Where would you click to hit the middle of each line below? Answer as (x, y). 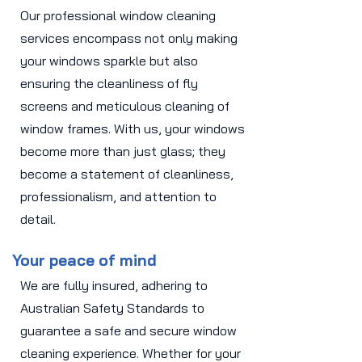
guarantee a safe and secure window (128, 330)
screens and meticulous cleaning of (125, 106)
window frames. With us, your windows (133, 128)
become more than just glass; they (123, 151)
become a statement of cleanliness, (127, 174)
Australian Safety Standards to (112, 308)
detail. (38, 219)
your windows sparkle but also (109, 61)
